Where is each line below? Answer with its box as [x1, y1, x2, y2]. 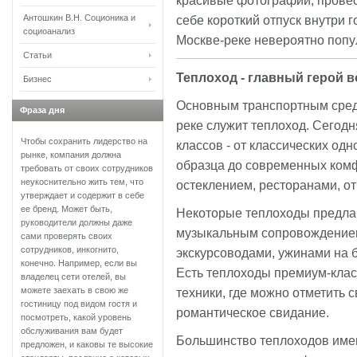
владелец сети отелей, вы [21, 272, 126, 281]
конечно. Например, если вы [21, 258, 137, 268]
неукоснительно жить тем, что [21, 177, 143, 186]
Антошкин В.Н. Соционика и [23, 13, 135, 22]
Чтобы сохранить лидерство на [21, 136, 147, 146]
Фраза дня [20, 105, 65, 115]
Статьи [23, 50, 52, 60]
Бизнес [23, 74, 52, 84]
